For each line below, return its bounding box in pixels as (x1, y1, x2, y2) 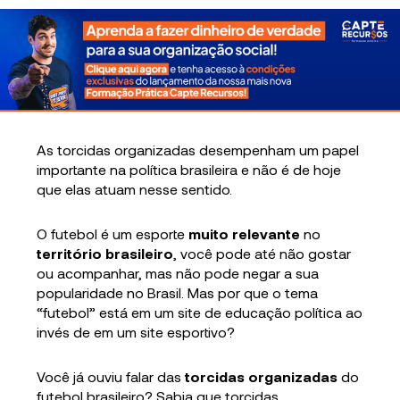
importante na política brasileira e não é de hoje (37, 160, 342, 178)
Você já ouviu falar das (37, 367, 186, 385)
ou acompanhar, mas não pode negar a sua (37, 263, 320, 281)
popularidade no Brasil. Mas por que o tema (37, 283, 319, 301)
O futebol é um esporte (37, 224, 189, 242)
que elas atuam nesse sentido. (37, 179, 233, 197)
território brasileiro (37, 244, 174, 262)
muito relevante (188, 224, 301, 242)
